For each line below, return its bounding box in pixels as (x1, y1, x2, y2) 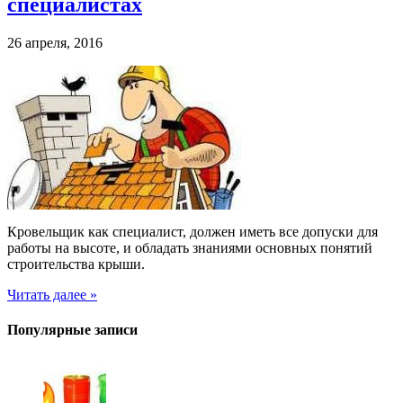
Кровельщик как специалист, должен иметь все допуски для (7, 223, 378, 239)
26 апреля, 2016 (7, 34, 103, 50)
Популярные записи (7, 321, 138, 337)
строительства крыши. (7, 255, 145, 272)
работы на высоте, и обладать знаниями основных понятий (7, 239, 372, 255)
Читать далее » (7, 286, 97, 302)
